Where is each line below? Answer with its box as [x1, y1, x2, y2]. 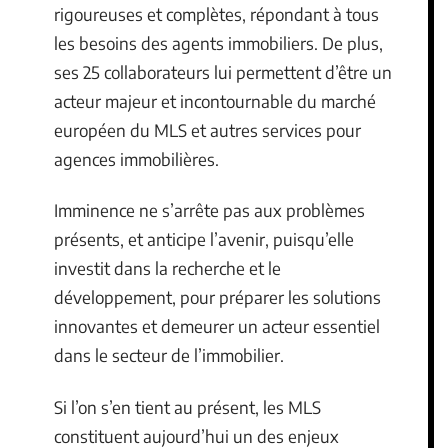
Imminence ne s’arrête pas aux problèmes [54, 199, 365, 221]
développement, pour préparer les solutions [54, 286, 381, 308]
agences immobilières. [54, 147, 219, 170]
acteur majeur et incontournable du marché [54, 89, 376, 112]
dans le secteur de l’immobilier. [54, 344, 284, 366]
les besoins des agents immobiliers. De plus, [54, 31, 383, 54]
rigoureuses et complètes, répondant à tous [54, 2, 379, 25]
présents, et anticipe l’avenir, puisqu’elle [54, 228, 354, 250]
